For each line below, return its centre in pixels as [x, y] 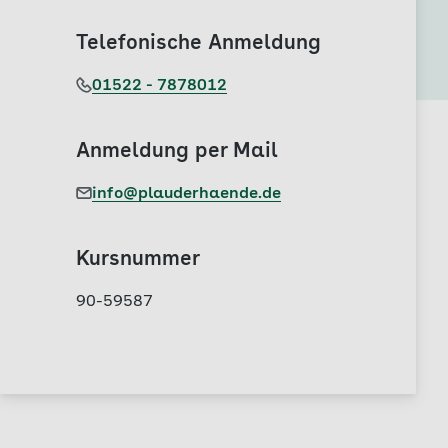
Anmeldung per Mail [177, 152]
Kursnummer [138, 260]
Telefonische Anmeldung [198, 44]
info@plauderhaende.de [186, 194]
